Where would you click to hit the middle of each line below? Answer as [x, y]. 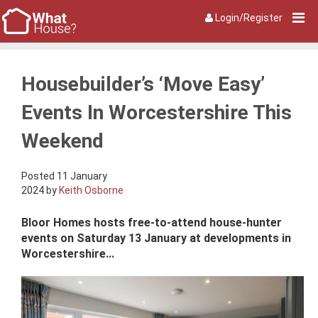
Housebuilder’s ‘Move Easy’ [143, 84]
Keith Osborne [91, 190]
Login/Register [249, 18]
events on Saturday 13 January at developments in [156, 238]
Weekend [62, 141]
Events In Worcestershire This [157, 112]
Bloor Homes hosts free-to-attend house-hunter [152, 222]
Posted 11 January [64, 176]
